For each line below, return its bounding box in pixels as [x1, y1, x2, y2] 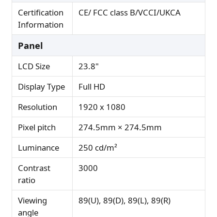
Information [18, 19, 63, 31]
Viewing [18, 195, 47, 206]
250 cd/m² [78, 142, 117, 154]
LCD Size [18, 61, 50, 72]
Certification [18, 7, 63, 18]
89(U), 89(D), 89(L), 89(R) [78, 195, 170, 206]
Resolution [18, 101, 57, 113]
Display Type [18, 81, 65, 93]
